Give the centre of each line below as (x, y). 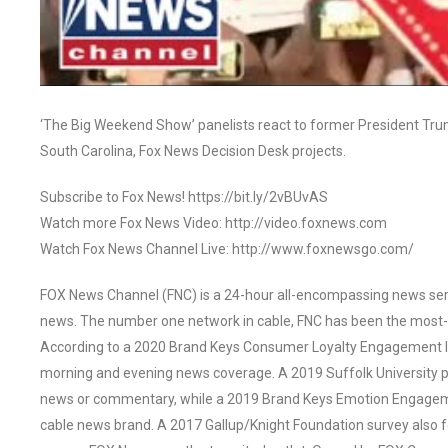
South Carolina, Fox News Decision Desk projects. (193, 150)
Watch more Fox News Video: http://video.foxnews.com (213, 222)
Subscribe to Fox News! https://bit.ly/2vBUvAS (184, 196)
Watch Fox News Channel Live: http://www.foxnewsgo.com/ (227, 248)
